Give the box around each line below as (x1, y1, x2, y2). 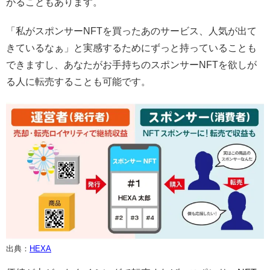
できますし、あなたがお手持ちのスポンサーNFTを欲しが (6, 60, 257, 71)
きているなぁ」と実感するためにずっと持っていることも (6, 43, 257, 54)
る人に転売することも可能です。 (6, 77, 151, 87)
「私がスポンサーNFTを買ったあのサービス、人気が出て (6, 26, 257, 37)
